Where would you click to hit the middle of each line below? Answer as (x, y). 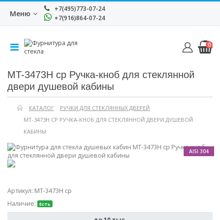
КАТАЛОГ (41, 108)
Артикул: (21, 191)
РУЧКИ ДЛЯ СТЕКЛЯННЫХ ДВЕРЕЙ (105, 108)
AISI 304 (199, 151)
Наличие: (22, 203)
